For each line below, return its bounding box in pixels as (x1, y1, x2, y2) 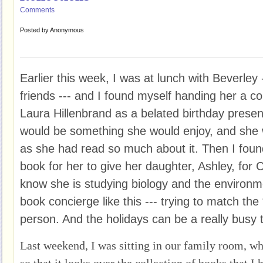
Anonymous (50, 26, 84, 33)
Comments (20, 6, 55, 14)
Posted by (20, 26, 50, 33)
